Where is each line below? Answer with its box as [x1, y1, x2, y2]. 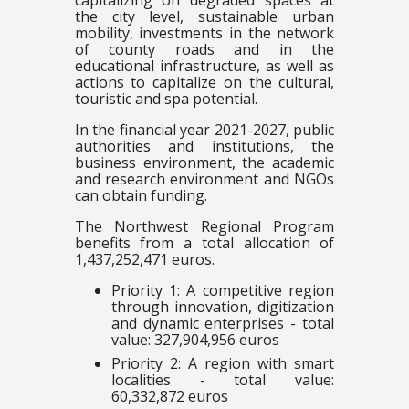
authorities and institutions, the [74, 136, 335, 157]
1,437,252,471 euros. [74, 249, 215, 270]
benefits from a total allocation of [74, 233, 335, 254]
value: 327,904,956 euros [110, 330, 279, 351]
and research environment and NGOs [74, 169, 335, 190]
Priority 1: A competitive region [110, 280, 335, 301]
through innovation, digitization [110, 297, 335, 318]
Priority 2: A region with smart [110, 353, 335, 374]
